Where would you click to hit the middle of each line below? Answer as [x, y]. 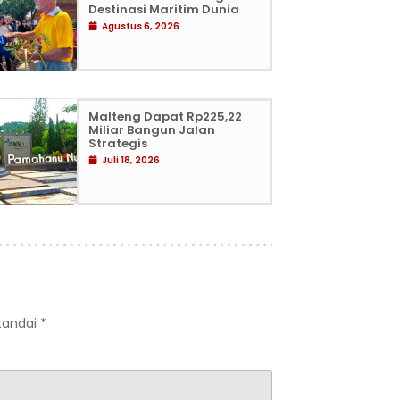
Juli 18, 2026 [131, 160]
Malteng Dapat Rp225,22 [166, 116]
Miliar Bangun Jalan [152, 129]
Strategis [118, 143]
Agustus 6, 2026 [141, 26]
